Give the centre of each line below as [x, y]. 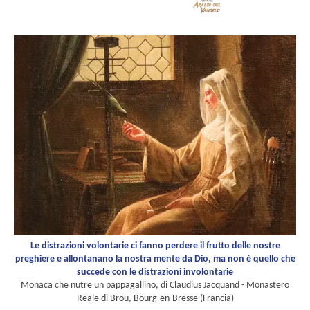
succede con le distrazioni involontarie [155, 272]
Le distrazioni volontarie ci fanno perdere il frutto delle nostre [155, 246]
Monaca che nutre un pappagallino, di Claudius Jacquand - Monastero [155, 285]
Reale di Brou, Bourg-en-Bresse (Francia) [155, 298]
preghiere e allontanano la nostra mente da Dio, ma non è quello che [155, 259]
